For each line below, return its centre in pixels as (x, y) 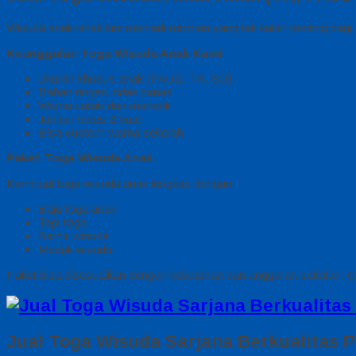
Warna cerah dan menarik (104, 105)
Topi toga (62, 222)
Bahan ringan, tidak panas (105, 91)
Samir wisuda (74, 235)
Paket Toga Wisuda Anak (79, 157)
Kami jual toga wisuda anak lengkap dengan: (121, 183)
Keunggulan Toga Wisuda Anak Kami (114, 52)
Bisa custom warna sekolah (111, 132)
